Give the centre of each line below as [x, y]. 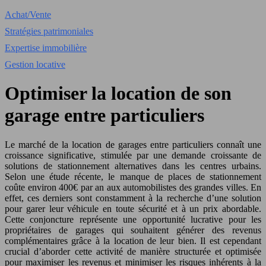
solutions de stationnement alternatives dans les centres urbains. [133, 166]
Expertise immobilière [46, 48]
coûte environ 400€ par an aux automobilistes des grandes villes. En [133, 187]
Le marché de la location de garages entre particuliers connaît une [133, 144]
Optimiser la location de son [118, 94]
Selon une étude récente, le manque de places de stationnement [133, 176]
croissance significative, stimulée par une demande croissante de [133, 155]
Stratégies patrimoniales [49, 31]
